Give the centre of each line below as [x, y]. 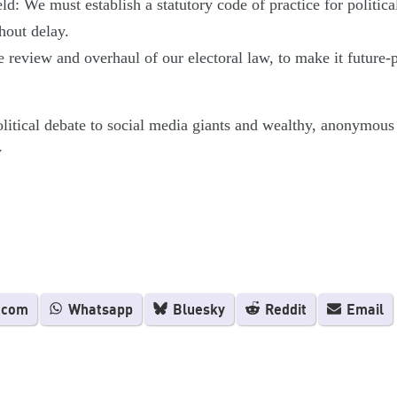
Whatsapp [99, 310]
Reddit [284, 310]
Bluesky [197, 310]
